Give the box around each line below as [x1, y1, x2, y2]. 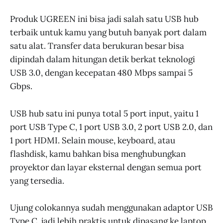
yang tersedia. [10, 175, 64, 186]
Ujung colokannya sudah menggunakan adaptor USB [10, 202, 213, 213]
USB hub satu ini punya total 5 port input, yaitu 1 [10, 108, 199, 119]
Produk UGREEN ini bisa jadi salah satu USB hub [10, 13, 199, 25]
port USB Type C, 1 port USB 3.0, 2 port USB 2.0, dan [10, 121, 213, 132]
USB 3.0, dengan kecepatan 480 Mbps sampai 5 [10, 67, 193, 79]
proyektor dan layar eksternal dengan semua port [10, 161, 202, 173]
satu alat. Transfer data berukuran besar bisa [10, 40, 184, 52]
